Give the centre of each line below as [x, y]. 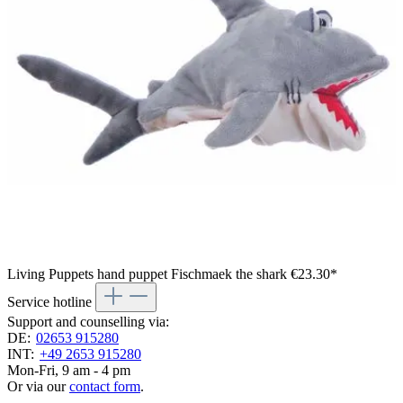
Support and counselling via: [88, 322]
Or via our [38, 387]
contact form [105, 387]
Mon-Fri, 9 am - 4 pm [69, 371]
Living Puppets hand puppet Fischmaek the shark [149, 274]
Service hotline [51, 302]
